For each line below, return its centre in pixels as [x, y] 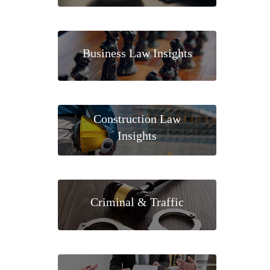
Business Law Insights [137, 53]
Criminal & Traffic [137, 202]
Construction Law [137, 119]
